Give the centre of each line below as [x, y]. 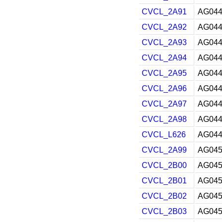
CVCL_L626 [164, 135]
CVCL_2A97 [164, 104]
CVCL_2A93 [164, 42]
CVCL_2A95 [164, 73]
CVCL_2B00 [164, 165]
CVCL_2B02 [164, 196]
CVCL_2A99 [164, 150]
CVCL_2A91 [164, 12]
